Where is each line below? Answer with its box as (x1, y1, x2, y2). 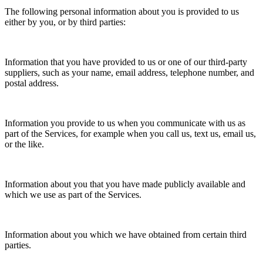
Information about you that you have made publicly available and (5, 178, 245, 189)
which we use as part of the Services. (5, 189, 141, 200)
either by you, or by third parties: (5, 16, 126, 27)
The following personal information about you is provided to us (5, 6, 239, 16)
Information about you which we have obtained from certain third (5, 229, 247, 240)
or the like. (5, 139, 44, 149)
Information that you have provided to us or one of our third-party (5, 56, 247, 67)
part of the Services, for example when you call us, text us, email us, (5, 128, 256, 139)
